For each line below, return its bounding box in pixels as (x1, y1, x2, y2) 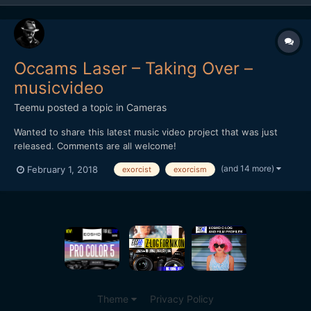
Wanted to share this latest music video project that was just (14, 126, 278, 138)
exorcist (122, 165, 151, 175)
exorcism (174, 165, 207, 175)
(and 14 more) (221, 163, 276, 174)
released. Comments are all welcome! (14, 140, 176, 152)
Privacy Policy (150, 293, 214, 305)
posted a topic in (44, 101, 126, 114)
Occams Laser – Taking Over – (14, 58, 253, 79)
